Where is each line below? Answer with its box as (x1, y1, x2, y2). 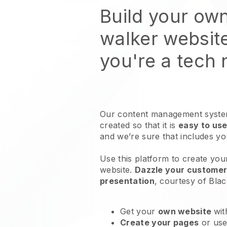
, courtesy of (154, 176, 209, 186)
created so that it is (100, 120, 179, 130)
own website (158, 206, 214, 216)
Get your (120, 206, 158, 216)
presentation (100, 176, 155, 186)
